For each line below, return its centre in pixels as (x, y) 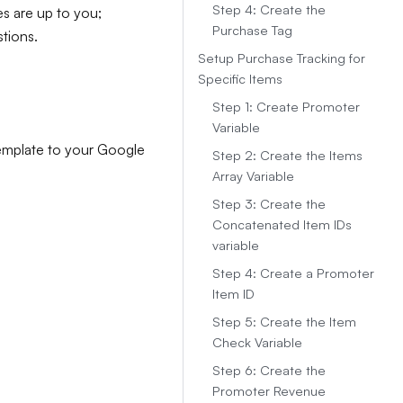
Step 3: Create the (269, 203)
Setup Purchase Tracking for (282, 58)
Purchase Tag (252, 30)
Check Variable (257, 342)
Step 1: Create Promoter (286, 106)
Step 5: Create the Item (284, 321)
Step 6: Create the (269, 370)
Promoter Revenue (269, 390)
